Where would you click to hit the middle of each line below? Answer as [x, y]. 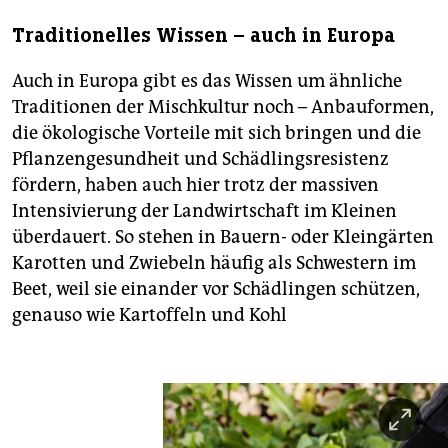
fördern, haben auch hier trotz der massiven [195, 185]
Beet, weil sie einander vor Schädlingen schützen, [216, 289]
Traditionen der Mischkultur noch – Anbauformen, [223, 107]
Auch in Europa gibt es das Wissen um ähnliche [207, 81]
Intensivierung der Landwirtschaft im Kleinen [204, 211]
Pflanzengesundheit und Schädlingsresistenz [200, 159]
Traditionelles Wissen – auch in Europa [203, 36]
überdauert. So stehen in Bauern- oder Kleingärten [223, 237]
